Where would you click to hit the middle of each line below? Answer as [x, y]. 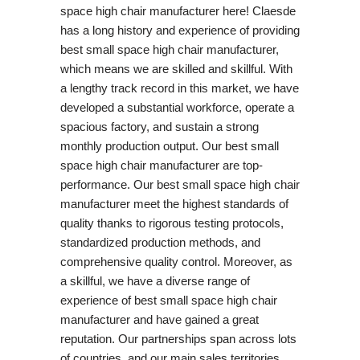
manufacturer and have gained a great [159, 319]
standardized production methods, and [160, 242]
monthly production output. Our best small [169, 145]
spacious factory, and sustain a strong [159, 126]
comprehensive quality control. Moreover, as [176, 261]
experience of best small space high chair [168, 300]
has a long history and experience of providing [180, 30]
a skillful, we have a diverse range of [155, 280]
